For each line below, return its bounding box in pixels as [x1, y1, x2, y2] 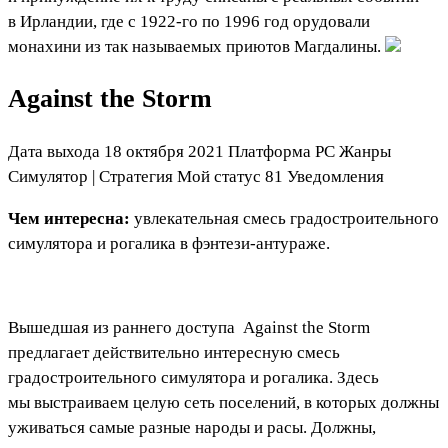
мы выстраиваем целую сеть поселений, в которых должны [8, 393, 439, 413]
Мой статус [177, 167, 261, 187]
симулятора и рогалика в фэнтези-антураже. [8, 234, 330, 254]
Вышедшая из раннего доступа [8, 318, 239, 338]
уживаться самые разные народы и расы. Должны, [8, 418, 376, 438]
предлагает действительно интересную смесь [8, 343, 340, 363]
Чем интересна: [8, 209, 134, 229]
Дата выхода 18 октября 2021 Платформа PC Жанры [8, 142, 391, 162]
